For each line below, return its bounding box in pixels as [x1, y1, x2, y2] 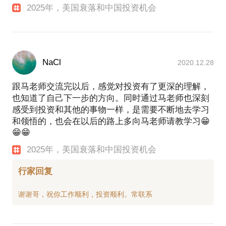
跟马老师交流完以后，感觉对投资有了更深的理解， [12, 82, 209, 92]
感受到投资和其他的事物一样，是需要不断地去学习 [12, 105, 209, 115]
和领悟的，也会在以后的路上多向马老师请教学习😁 [12, 117, 210, 127]
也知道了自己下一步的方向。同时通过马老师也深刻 [12, 93, 209, 103]
